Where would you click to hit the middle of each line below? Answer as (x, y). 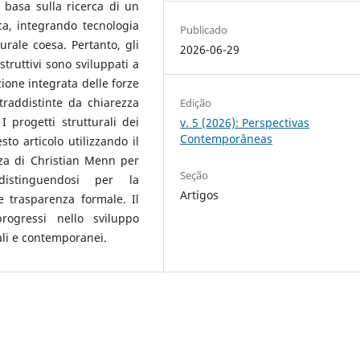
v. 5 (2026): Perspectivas (245, 122)
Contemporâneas (227, 138)
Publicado (204, 29)
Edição (196, 102)
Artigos (200, 194)
